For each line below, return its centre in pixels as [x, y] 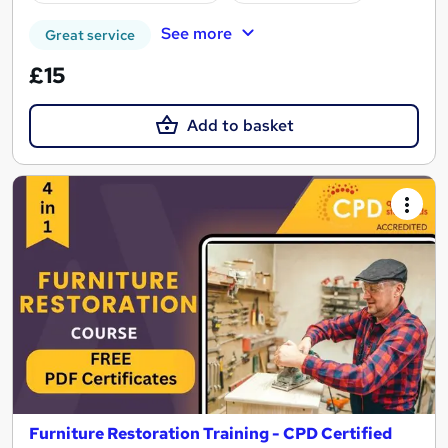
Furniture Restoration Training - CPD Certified [210, 433]
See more [196, 34]
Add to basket [240, 126]
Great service [90, 35]
